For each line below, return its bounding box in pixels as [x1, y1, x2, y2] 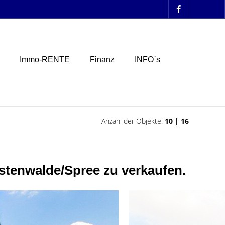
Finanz [90, 55, 115, 64]
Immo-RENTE [20, 55, 70, 64]
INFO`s [135, 55, 160, 64]
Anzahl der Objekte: [101, 116, 165, 126]
